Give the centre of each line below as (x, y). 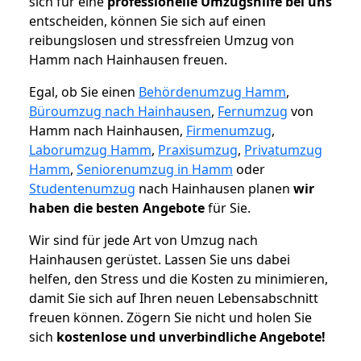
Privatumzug (283, 150)
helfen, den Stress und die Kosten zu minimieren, (178, 279)
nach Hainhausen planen (214, 189)
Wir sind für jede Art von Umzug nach (143, 241)
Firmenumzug (229, 131)
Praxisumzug (198, 150)
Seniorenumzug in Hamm (155, 170)
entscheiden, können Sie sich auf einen (147, 21)
